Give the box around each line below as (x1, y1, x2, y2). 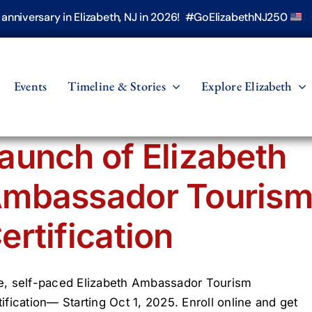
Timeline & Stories (68, 77, 166, 94)
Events (13, 77, 47, 94)
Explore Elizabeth (201, 77, 292, 94)
